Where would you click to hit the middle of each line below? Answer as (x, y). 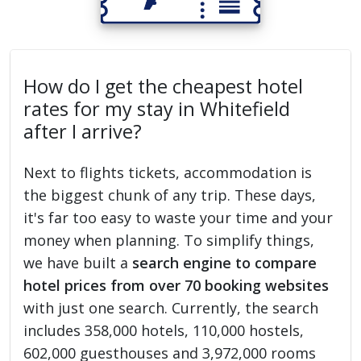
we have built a (78, 262)
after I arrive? (83, 131)
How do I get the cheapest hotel (164, 86)
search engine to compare (225, 262)
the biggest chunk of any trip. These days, (170, 195)
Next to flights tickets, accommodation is (168, 172)
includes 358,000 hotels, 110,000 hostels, (164, 330)
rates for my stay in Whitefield (157, 108)
